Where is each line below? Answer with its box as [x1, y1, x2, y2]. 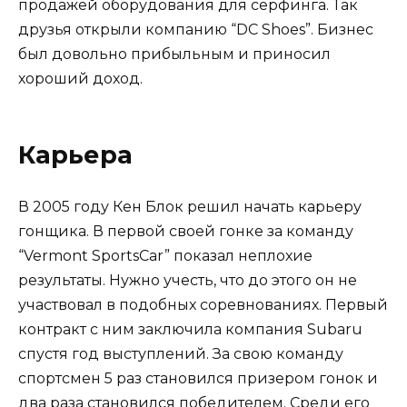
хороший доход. [18, 70, 143, 88]
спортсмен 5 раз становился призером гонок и [18, 369, 378, 387]
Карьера [18, 139, 133, 170]
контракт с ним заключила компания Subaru [18, 320, 362, 338]
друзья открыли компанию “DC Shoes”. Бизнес [18, 21, 373, 39]
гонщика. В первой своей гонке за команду [18, 222, 353, 240]
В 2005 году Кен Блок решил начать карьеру [18, 197, 362, 215]
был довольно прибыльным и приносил [18, 45, 331, 64]
